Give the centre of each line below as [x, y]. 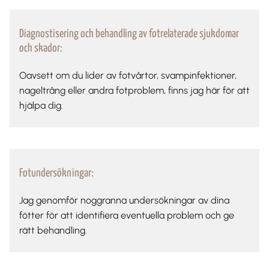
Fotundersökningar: [56, 173]
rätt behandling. [53, 230]
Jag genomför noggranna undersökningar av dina [124, 200]
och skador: [41, 48]
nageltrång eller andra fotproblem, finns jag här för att [134, 90]
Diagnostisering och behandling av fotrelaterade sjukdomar [129, 34]
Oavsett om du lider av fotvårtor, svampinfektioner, [128, 75]
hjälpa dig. [41, 105]
